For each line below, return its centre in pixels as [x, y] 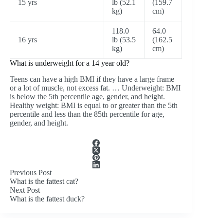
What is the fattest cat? [44, 181]
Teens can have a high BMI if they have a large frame [92, 79]
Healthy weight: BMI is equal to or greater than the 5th [94, 105]
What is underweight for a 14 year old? [70, 63]
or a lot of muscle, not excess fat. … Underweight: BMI [95, 88]
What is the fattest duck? [47, 199]
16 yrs [27, 39]
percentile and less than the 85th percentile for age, [87, 114]
